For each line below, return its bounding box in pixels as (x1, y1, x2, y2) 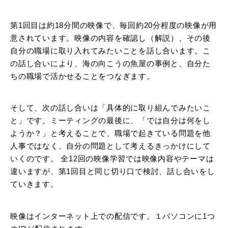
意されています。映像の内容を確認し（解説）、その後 (10, 33, 211, 42)
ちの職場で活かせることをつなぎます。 (10, 71, 155, 80)
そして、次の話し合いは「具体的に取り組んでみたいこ (10, 103, 211, 112)
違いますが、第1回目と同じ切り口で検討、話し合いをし (10, 167, 215, 176)
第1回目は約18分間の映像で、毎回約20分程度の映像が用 (10, 20, 217, 30)
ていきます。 (10, 180, 59, 189)
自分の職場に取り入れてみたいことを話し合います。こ (10, 46, 211, 55)
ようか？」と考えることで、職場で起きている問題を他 (10, 129, 211, 138)
